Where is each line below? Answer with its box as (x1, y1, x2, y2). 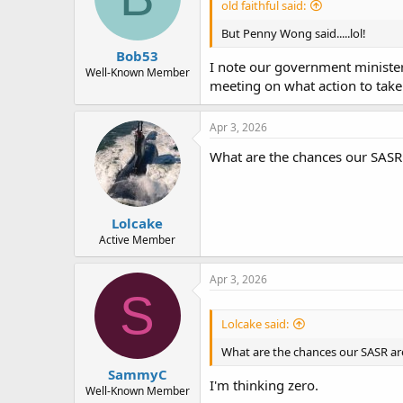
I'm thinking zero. (210, 376, 318, 394)
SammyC (107, 365, 167, 383)
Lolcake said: (221, 315, 289, 332)
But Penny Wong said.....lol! (221, 24, 366, 41)
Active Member (99, 231, 175, 247)
